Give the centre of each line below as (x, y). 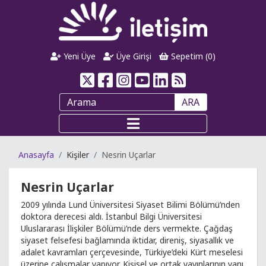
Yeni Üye (79, 56)
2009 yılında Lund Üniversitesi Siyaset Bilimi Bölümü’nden (130, 205)
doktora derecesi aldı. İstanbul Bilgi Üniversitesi (111, 216)
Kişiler (78, 155)
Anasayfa (36, 155)
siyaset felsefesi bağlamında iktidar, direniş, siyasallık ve (127, 240)
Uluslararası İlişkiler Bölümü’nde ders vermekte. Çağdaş (127, 228)
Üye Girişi (133, 56)
